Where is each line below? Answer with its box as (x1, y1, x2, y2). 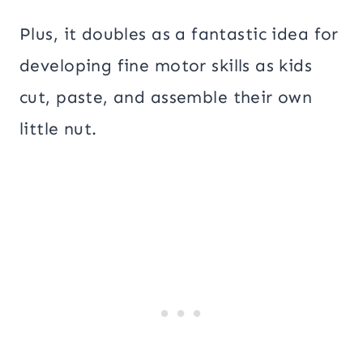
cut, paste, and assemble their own (19, 86, 313, 108)
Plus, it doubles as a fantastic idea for (19, 23, 339, 45)
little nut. (19, 117, 97, 139)
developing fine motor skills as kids (19, 54, 313, 76)
